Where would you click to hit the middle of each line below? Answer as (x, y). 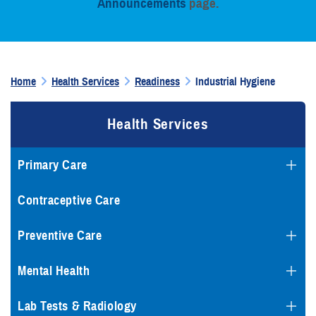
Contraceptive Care (69, 200)
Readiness (157, 82)
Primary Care (53, 165)
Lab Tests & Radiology (77, 306)
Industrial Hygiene (235, 82)
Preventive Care (60, 236)
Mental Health (54, 271)
